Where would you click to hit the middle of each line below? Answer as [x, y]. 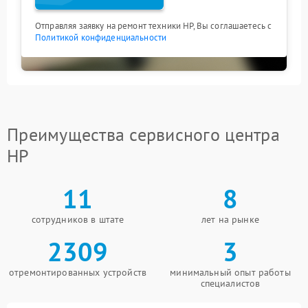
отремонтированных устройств [78, 272]
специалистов [230, 283]
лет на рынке [230, 219]
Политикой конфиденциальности [101, 37]
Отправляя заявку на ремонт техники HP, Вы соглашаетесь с [154, 26]
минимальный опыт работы [230, 272]
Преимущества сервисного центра [143, 134]
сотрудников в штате [78, 219]
